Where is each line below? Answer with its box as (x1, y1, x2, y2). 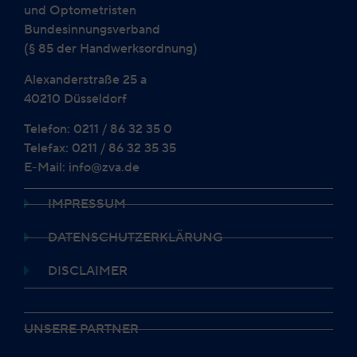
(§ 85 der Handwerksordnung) (24, 39, 198, 58)
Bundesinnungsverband (24, 20, 160, 39)
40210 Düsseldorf (24, 88, 127, 108)
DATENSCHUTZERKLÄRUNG (48, 228, 223, 247)
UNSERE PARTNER (24, 320, 139, 339)
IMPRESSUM (48, 194, 126, 214)
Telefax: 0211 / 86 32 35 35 (24, 138, 176, 157)
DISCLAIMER (48, 261, 127, 280)
